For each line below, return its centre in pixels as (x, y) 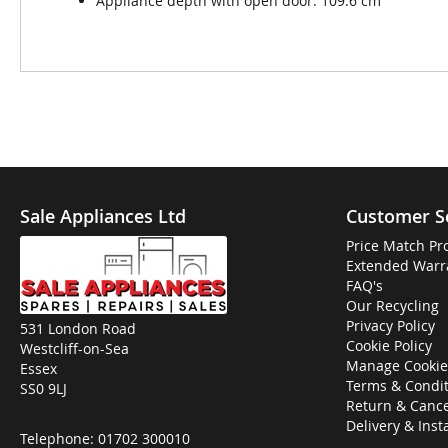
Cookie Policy (389, 345)
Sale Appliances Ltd (103, 216)
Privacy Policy (390, 325)
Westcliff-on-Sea (74, 348)
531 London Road (78, 328)
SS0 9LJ (43, 388)
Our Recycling (392, 305)
